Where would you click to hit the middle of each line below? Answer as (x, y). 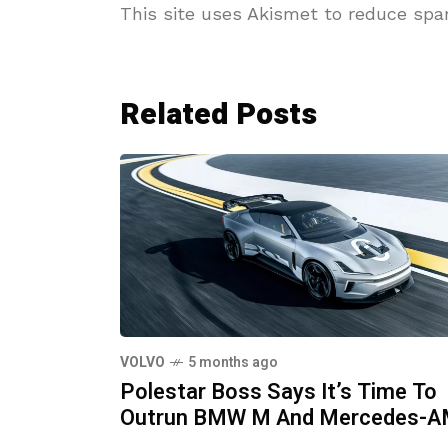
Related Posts (218, 114)
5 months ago (233, 362)
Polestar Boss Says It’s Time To (278, 391)
